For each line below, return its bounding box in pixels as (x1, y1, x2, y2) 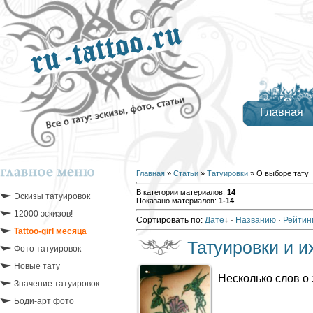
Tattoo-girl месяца (14, 226, 87, 236)
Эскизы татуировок (14, 191, 90, 201)
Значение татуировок (14, 279, 99, 289)
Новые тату (14, 261, 60, 271)
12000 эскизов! (14, 209, 73, 219)
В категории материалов (136, 188, 223, 196)
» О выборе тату (248, 169, 309, 177)
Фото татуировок (14, 244, 81, 254)
